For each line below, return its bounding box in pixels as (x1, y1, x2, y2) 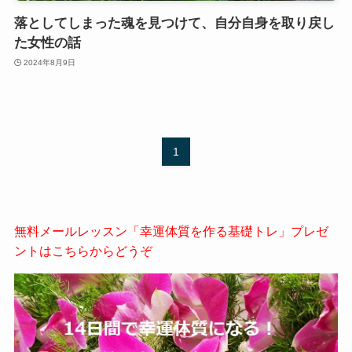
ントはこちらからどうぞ (13, 243, 152, 258)
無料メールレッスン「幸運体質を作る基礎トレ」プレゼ (13, 223, 328, 238)
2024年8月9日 (24, 57, 76, 67)
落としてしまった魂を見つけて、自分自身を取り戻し (13, 16, 335, 31)
